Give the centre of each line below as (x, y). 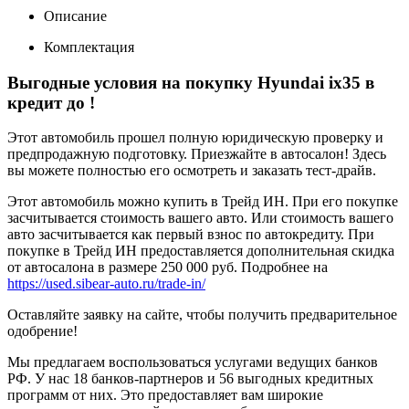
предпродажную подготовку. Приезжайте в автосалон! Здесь (197, 154)
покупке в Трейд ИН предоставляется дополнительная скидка (201, 251)
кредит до (48, 102)
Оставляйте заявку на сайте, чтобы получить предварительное (202, 315)
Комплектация (89, 47)
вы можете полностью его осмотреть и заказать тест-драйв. (192, 171)
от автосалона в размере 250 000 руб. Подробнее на (168, 267)
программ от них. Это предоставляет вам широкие (165, 395)
